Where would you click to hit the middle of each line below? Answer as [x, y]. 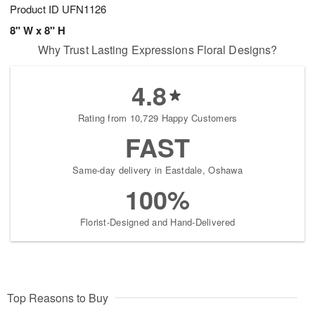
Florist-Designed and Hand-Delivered [157, 222]
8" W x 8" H [38, 31]
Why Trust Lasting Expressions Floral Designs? [157, 50]
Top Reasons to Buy [58, 298]
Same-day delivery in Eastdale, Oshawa [157, 170]
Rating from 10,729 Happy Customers [157, 118]
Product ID [36, 9]
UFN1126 [84, 9]
